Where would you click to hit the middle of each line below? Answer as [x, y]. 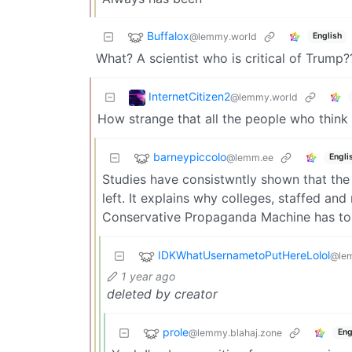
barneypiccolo [190, 156]
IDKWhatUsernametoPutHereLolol [244, 255]
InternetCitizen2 [189, 96]
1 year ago [148, 276]
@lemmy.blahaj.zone [235, 332]
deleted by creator [162, 293]
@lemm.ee [250, 157]
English [327, 36]
